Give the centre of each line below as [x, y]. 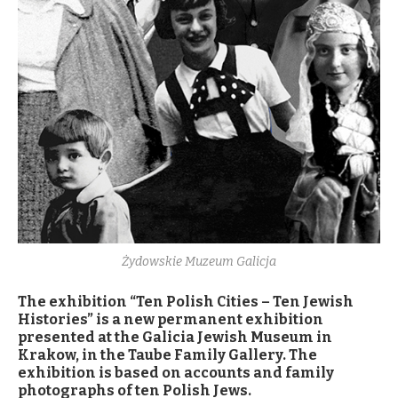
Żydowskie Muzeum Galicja [199, 262]
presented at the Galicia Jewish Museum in [175, 337]
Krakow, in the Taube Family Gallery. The [167, 355]
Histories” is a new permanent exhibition [171, 319]
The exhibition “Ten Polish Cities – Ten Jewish [186, 302]
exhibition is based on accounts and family [176, 373]
